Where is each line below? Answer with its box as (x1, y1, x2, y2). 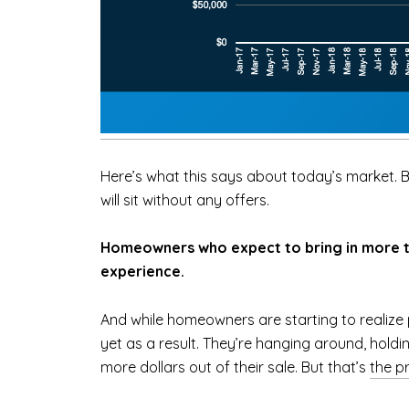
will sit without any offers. (100, 190, 269, 209)
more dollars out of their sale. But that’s (100, 357, 370, 376)
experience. (100, 262, 184, 281)
